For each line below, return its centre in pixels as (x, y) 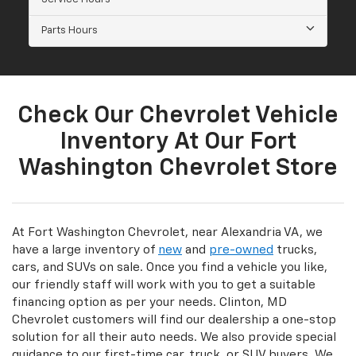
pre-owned (241, 250)
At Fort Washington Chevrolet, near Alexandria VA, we (167, 232)
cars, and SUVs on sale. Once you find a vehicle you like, (170, 267)
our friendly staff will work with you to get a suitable (164, 284)
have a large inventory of (85, 250)
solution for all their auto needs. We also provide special (174, 337)
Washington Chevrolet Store (178, 168)
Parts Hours (70, 30)
